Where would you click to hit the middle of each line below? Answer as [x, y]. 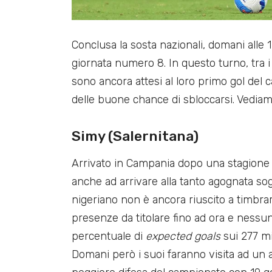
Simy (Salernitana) [135, 136]
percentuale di [109, 236]
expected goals [183, 236]
